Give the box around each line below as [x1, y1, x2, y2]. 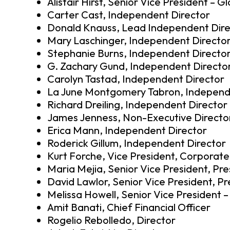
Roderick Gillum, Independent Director [47, 136, 226, 149]
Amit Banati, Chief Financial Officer [47, 200, 210, 214]
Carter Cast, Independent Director [47, 8, 210, 21]
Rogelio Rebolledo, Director [47, 213, 176, 226]
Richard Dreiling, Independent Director [47, 98, 227, 111]
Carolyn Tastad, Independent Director [47, 72, 224, 85]
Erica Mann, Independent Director [47, 123, 207, 137]
